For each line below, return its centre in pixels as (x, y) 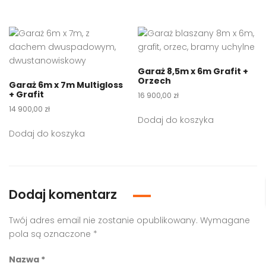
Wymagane (225, 221)
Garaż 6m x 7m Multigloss (66, 85)
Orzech (155, 81)
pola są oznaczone (51, 234)
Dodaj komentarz (64, 195)
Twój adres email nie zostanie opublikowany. (103, 221)
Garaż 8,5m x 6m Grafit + (193, 72)
